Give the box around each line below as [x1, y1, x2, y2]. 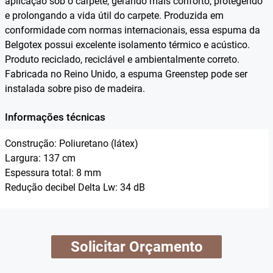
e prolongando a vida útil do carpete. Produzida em [4, 9, 224, 21]
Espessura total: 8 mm [4, 166, 101, 179]
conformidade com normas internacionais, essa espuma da [4, 24, 260, 36]
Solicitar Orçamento [129, 238, 203, 255]
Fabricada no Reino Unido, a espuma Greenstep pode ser [4, 68, 247, 80]
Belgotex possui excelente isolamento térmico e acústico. [4, 38, 250, 51]
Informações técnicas [4, 110, 105, 123]
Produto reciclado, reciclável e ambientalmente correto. [4, 53, 239, 65]
